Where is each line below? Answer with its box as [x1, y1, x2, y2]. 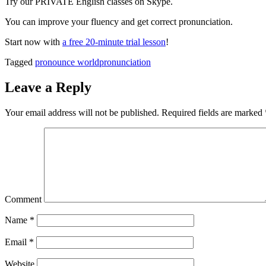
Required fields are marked [159, 107, 265, 118]
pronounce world [35, 56, 99, 67]
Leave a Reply [5, 79, 91, 95]
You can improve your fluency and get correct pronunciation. [5, 16, 233, 27]
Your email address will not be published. [5, 107, 159, 118]
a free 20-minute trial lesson [62, 36, 166, 47]
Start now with [5, 36, 62, 47]
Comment [5, 194, 42, 204]
